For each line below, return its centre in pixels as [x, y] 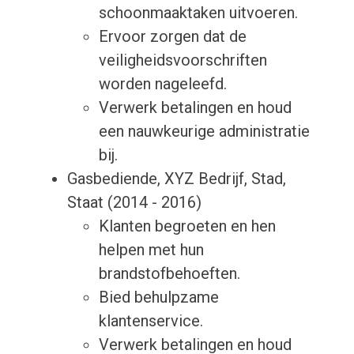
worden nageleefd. [162, 84]
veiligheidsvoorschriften [183, 60]
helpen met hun [151, 250]
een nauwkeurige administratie [204, 132]
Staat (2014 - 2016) [134, 203]
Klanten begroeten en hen [187, 226]
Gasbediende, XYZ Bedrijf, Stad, [176, 179]
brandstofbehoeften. [169, 274]
